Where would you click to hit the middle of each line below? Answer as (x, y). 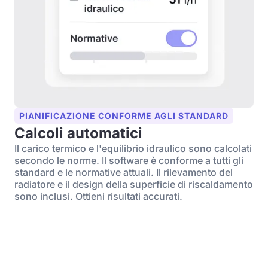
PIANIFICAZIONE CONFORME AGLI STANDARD (124, 116)
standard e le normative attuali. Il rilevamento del (124, 172)
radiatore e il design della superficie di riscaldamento (134, 184)
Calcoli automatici (78, 133)
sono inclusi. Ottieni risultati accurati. (98, 196)
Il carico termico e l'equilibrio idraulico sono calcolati (133, 148)
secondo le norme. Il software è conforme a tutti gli (129, 160)
